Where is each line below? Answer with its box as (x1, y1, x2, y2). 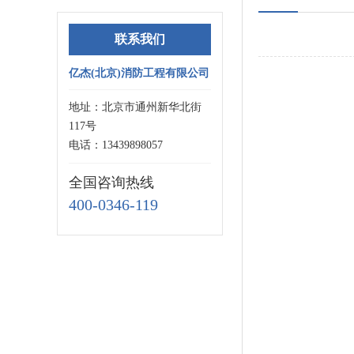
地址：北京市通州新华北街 (69, 101, 201, 113)
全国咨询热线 (69, 175, 154, 190)
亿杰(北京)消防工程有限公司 (69, 67, 209, 79)
